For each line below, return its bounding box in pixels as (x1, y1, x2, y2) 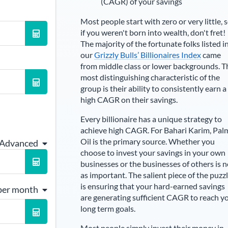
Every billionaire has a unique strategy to (80, 114, 222, 124)
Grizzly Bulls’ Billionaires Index (94, 50, 201, 60)
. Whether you (165, 136, 215, 147)
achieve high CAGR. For (80, 125, 164, 135)
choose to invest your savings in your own (80, 148, 225, 158)
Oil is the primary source (80, 136, 165, 147)
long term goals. (80, 204, 135, 214)
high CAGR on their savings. (80, 95, 178, 105)
